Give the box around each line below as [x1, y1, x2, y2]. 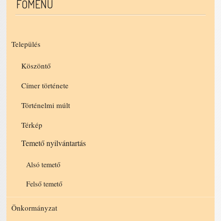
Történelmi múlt [21, 100, 71, 110]
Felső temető [26, 179, 63, 188]
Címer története [21, 80, 69, 90]
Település [11, 38, 41, 49]
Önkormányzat [11, 202, 58, 213]
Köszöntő [21, 60, 51, 71]
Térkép [21, 119, 43, 130]
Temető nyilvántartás [21, 137, 86, 148]
